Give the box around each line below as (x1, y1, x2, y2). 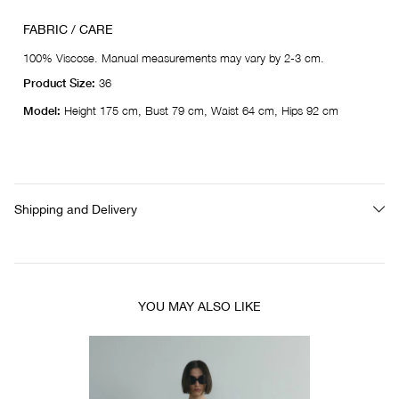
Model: (23, 103, 61, 118)
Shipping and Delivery (14, 202, 137, 217)
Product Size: (23, 76, 99, 91)
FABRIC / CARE (23, 22, 113, 37)
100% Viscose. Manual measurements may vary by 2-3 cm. (23, 51, 324, 66)
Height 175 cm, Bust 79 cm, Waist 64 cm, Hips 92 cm (61, 103, 338, 118)
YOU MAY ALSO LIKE (138, 299, 261, 314)
